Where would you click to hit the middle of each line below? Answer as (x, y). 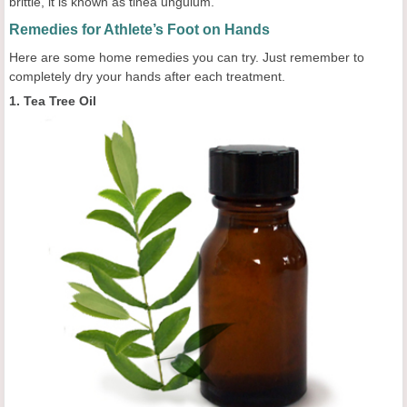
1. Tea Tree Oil (53, 101)
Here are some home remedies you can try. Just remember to (187, 58)
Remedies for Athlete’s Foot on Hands (139, 30)
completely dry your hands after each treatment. (147, 77)
